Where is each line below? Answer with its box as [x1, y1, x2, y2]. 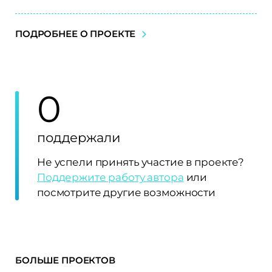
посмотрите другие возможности [37, 186, 216, 199]
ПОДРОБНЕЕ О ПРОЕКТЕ [15, 27, 136, 39]
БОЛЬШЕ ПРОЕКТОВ [15, 254, 115, 266]
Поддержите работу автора [37, 171, 184, 183]
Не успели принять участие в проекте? [37, 155, 244, 168]
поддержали [37, 129, 120, 145]
